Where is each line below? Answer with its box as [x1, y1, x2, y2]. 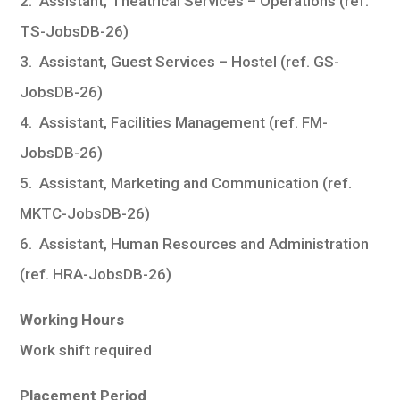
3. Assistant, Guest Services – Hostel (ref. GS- [20, 52, 340, 71]
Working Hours [20, 310, 125, 329]
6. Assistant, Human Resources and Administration [20, 234, 370, 253]
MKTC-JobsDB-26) [20, 204, 151, 222]
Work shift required [20, 340, 153, 359]
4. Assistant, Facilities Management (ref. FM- [20, 112, 329, 131]
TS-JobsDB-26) [20, 21, 129, 40]
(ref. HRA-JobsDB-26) [20, 264, 172, 283]
